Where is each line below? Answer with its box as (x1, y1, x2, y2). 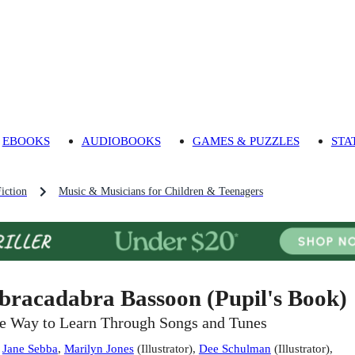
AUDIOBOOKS (81, 134, 161, 148)
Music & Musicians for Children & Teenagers (59, 185, 263, 198)
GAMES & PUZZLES (192, 134, 300, 148)
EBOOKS (2, 134, 50, 148)
